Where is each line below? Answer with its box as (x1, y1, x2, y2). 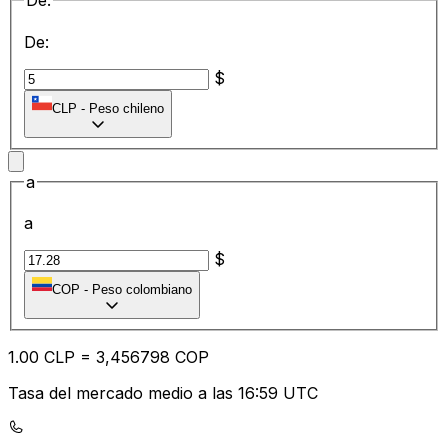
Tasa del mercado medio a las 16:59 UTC (8, 383, 318, 404)
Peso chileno (89, 100, 164, 116)
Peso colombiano (92, 282, 192, 298)
